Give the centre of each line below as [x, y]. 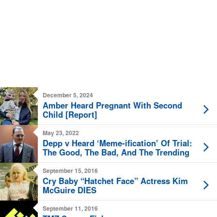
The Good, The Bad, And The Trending [116, 152]
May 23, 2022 [61, 133]
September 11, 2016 [70, 209]
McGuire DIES [70, 190]
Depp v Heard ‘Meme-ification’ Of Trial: [117, 143]
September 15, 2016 [70, 171]
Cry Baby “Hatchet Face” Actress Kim [115, 181]
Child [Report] [70, 115]
